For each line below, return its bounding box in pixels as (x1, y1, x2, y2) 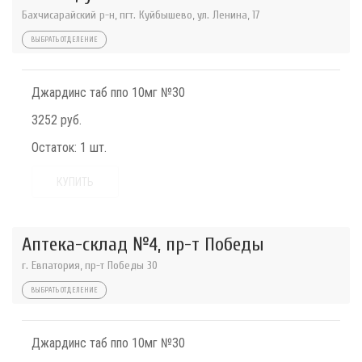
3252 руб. (32, 112, 82, 128)
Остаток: (32, 140, 77, 156)
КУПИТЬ (57, 175, 94, 189)
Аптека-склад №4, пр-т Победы (22, 234, 264, 256)
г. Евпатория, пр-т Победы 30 (22, 259, 158, 273)
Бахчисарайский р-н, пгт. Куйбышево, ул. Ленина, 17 (22, 8, 260, 23)
